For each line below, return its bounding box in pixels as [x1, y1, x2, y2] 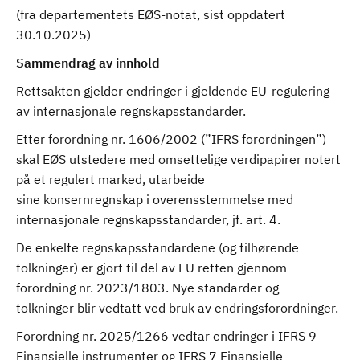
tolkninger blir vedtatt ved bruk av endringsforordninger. [16, 300, 338, 316]
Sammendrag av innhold [16, 55, 160, 71]
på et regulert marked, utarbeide [16, 171, 205, 187]
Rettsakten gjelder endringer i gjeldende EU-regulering [16, 83, 329, 99]
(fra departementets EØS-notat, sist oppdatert [16, 6, 285, 22]
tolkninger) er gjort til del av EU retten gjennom [16, 260, 287, 276]
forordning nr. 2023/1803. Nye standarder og [16, 280, 279, 296]
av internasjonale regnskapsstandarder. [16, 103, 246, 119]
